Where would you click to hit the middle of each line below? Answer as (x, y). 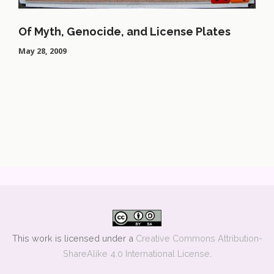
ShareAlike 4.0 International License (136, 254)
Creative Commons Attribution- (199, 239)
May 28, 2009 (43, 51)
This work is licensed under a (74, 239)
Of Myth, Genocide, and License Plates (124, 31)
